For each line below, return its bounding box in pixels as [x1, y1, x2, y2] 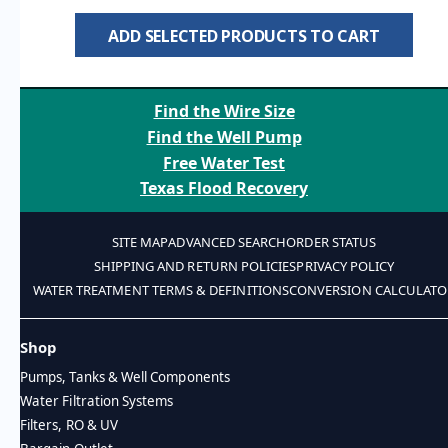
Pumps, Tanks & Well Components [20, 368, 230, 387]
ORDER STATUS [286, 233, 377, 252]
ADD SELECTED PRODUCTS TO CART [108, 24, 380, 47]
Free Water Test [163, 151, 285, 174]
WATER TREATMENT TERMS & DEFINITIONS [32, 281, 289, 300]
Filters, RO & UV [20, 416, 119, 435]
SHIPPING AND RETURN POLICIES [93, 257, 297, 276]
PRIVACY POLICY [296, 257, 395, 276]
